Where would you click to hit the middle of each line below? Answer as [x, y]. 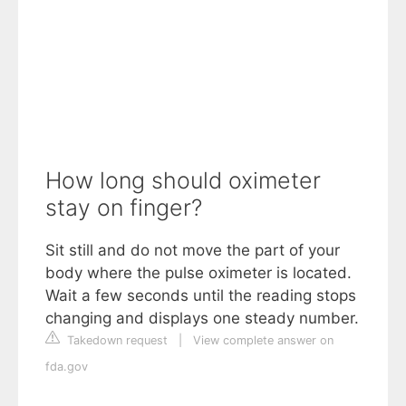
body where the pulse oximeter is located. [198, 273]
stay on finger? [124, 208]
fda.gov [67, 367]
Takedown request [116, 340]
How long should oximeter [183, 180]
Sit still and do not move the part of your [193, 250]
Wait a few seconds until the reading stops [201, 295]
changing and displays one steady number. [202, 318]
